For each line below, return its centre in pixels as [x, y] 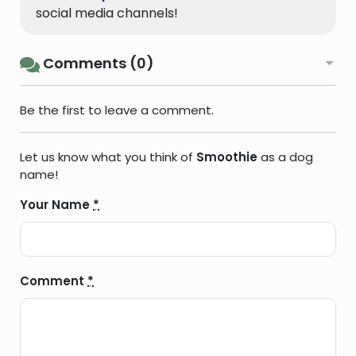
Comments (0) [97, 64]
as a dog [285, 157]
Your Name [56, 205]
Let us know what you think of [108, 157]
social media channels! [107, 14]
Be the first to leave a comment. [117, 110]
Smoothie [227, 157]
